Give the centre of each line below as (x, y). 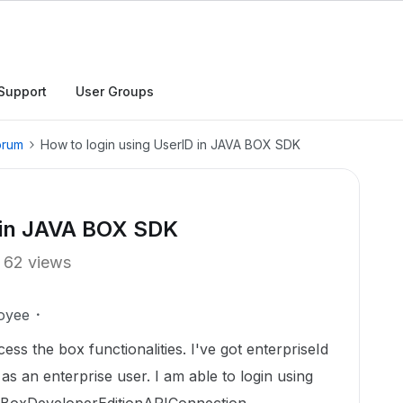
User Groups (115, 91)
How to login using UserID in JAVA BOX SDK (170, 144)
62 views (37, 262)
